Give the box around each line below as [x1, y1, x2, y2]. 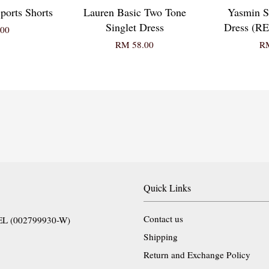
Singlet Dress [105, 20, 164, 35]
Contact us [144, 213, 183, 225]
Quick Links [144, 181, 191, 195]
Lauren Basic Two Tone [83, 5, 186, 20]
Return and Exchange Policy [144, 249, 250, 261]
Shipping [144, 231, 178, 243]
